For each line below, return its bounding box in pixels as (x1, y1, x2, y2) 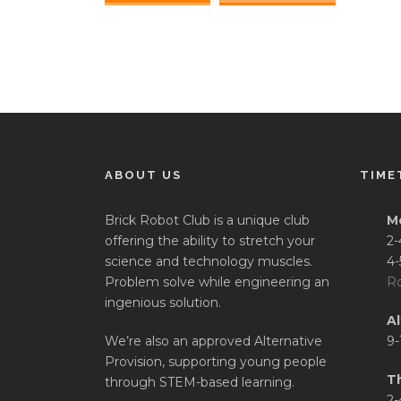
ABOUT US (105, 167, 182, 182)
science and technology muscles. (105, 252, 312, 269)
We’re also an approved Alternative (105, 332, 322, 349)
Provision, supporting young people (105, 353, 327, 370)
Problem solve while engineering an (105, 273, 329, 290)
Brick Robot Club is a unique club (105, 211, 310, 228)
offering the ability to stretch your (105, 232, 315, 249)
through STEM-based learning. (105, 373, 294, 390)
